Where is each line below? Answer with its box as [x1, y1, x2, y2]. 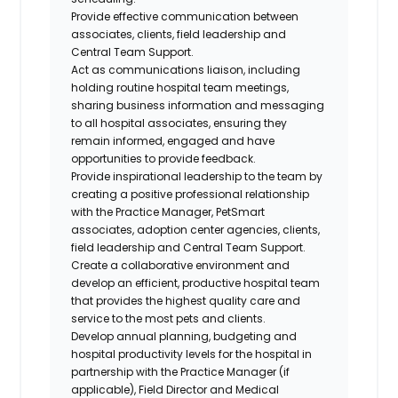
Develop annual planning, [71, 328, 211, 344]
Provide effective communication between [71, 8, 299, 24]
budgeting [213, 328, 272, 344]
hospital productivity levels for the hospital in [71, 346, 313, 362]
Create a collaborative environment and [71, 257, 291, 273]
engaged [167, 132, 219, 148]
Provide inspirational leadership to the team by [71, 168, 323, 184]
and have [221, 132, 275, 148]
